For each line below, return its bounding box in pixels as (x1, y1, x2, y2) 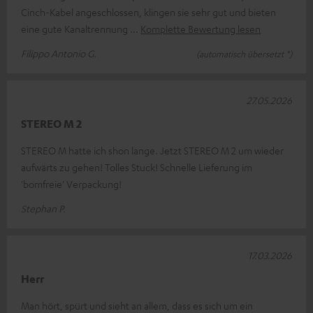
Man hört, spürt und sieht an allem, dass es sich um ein (21, 298, 253, 312)
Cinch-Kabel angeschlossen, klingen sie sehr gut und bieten (21, 5, 276, 18)
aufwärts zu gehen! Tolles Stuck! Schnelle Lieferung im (21, 160, 252, 173)
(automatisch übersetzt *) (196, 48, 292, 59)
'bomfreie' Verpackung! (21, 177, 122, 190)
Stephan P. (21, 201, 66, 214)
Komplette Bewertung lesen (140, 22, 261, 35)
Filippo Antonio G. (21, 46, 96, 59)
